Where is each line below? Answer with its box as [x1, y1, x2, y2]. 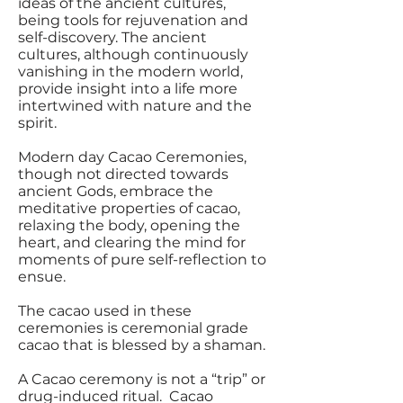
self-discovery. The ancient [18, 29, 207, 46]
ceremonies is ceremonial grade [18, 319, 248, 336]
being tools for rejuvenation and [18, 12, 248, 29]
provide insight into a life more [18, 80, 237, 97]
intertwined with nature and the [18, 97, 252, 114]
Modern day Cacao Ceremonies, [18, 148, 246, 166]
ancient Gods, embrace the [18, 183, 213, 200]
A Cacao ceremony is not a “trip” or [18, 371, 265, 388]
